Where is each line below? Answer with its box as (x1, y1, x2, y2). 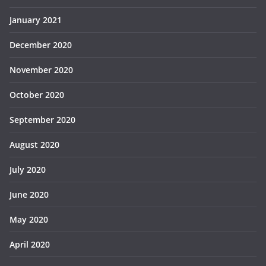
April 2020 (9, 239, 50, 251)
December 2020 (9, 39, 72, 51)
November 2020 (9, 64, 73, 76)
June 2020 (9, 189, 49, 201)
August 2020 (9, 139, 59, 151)
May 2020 (9, 214, 48, 226)
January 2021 (9, 14, 62, 26)
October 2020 (9, 89, 64, 101)
